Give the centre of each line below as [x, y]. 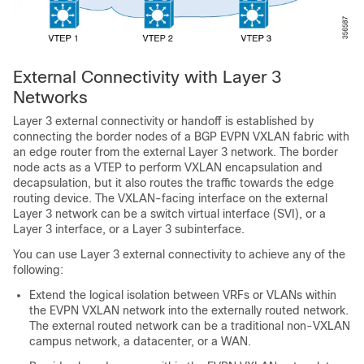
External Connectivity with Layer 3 [147, 76]
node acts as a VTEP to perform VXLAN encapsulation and [168, 167]
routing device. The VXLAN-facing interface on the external [170, 198]
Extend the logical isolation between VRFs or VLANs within [183, 295]
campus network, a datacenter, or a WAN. [140, 341]
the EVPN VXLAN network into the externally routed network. [189, 310]
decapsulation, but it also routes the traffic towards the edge [173, 182]
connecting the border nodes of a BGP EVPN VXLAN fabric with [181, 136]
